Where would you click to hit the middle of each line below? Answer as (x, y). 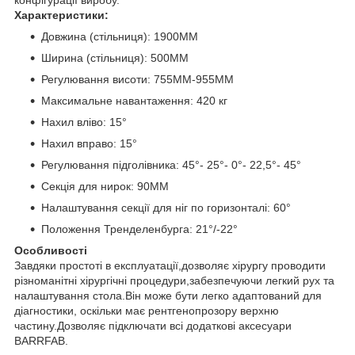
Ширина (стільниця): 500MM (115, 57)
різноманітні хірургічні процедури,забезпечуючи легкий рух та (174, 280)
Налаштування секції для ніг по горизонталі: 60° (166, 207)
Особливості (51, 250)
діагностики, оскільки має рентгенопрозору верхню (147, 310)
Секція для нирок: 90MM (105, 186)
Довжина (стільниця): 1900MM (120, 36)
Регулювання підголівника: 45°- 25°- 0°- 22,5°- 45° (171, 164)
